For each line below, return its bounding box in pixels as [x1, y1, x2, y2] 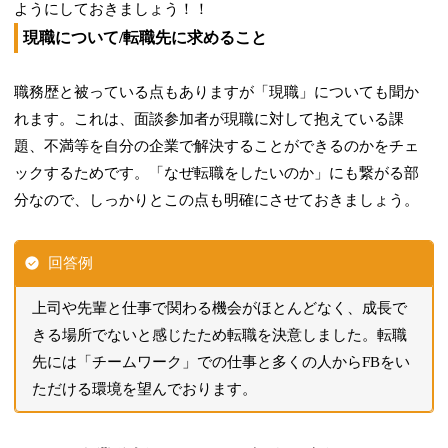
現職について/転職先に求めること [23, 28, 268, 46]
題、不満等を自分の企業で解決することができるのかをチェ [14, 137, 420, 154]
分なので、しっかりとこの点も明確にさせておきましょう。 [14, 191, 420, 208]
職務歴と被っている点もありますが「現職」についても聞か [14, 83, 420, 100]
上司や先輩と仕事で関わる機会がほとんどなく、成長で [32, 299, 408, 316]
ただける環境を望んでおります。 [32, 380, 258, 397]
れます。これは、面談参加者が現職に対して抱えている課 [14, 110, 405, 127]
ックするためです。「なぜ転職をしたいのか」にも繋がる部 [14, 164, 420, 181]
